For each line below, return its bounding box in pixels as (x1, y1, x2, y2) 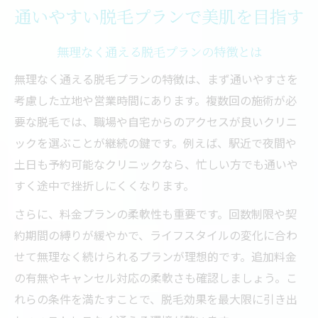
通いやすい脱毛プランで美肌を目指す (14, 5, 304, 28)
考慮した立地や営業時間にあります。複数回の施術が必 (14, 92, 297, 109)
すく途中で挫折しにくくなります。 (14, 177, 194, 194)
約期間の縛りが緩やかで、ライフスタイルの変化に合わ (14, 226, 297, 243)
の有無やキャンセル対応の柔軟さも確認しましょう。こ (14, 269, 297, 286)
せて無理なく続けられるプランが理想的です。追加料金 (14, 248, 297, 265)
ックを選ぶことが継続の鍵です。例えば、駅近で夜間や (14, 134, 297, 151)
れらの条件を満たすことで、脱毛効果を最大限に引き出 (14, 290, 297, 307)
